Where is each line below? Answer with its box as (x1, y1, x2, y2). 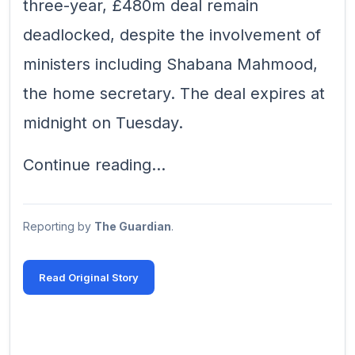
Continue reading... (23, 155, 166, 174)
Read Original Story (39, 271, 139, 284)
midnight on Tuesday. (23, 113, 183, 132)
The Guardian (94, 219, 171, 233)
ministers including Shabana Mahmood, (23, 55, 318, 74)
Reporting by (23, 219, 94, 233)
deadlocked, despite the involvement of (23, 25, 321, 44)
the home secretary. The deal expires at (23, 84, 325, 103)
